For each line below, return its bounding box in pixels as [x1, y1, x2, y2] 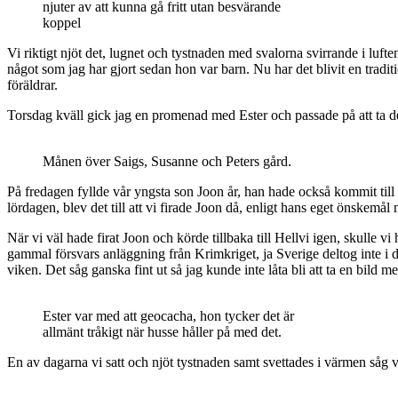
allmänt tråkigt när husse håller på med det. [43, 323, 282, 339]
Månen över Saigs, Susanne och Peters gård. [43, 153, 291, 169]
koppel [43, 14, 81, 30]
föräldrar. [7, 76, 58, 92]
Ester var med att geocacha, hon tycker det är [43, 307, 294, 323]
